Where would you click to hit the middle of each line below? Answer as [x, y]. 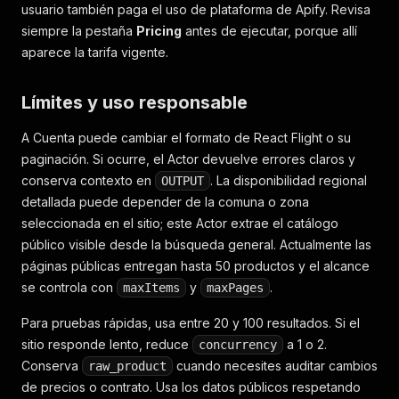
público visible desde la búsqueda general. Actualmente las [196, 244]
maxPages [235, 288]
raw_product [127, 366]
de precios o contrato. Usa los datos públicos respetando [191, 387]
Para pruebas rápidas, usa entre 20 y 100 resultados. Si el [191, 323]
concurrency [238, 345]
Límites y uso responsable [134, 102]
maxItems [151, 288]
